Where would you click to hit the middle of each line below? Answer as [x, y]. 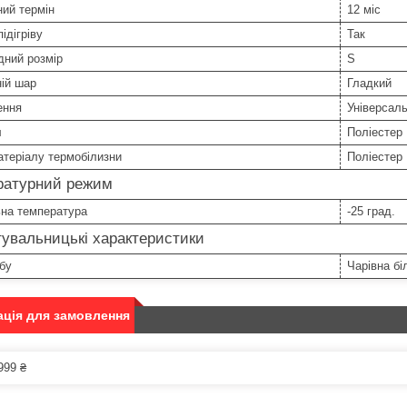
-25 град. [371, 212]
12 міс [364, 10]
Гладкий [369, 84]
